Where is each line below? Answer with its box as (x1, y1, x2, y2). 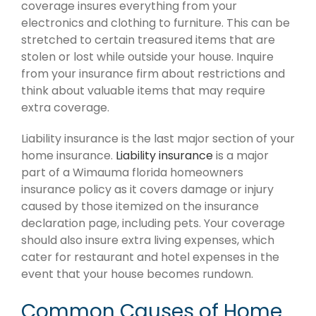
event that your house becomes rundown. (21, 265, 253, 282)
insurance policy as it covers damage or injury (21, 181, 274, 197)
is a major (213, 147, 269, 164)
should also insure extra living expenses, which (21, 231, 274, 248)
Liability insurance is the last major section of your (21, 130, 295, 147)
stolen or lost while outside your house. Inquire (21, 48, 274, 65)
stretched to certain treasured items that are (21, 31, 275, 48)
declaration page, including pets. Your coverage (21, 214, 285, 231)
